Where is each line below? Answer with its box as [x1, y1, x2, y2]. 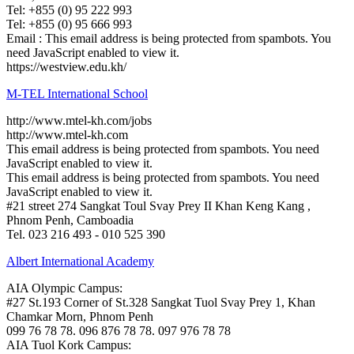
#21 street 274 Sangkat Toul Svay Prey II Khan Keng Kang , [6, 198, 311, 213]
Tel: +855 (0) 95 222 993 [6, 2, 132, 17]
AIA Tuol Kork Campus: [6, 337, 131, 352]
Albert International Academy [6, 254, 154, 268]
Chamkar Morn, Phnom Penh [6, 309, 153, 323]
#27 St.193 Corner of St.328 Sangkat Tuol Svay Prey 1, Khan [6, 295, 315, 309]
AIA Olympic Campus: [6, 281, 122, 295]
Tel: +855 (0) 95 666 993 [6, 17, 132, 31]
